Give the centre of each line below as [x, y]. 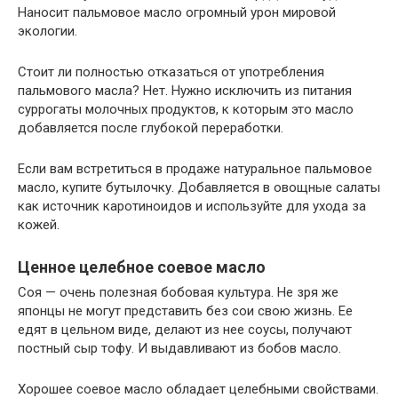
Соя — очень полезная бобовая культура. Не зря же [178, 292]
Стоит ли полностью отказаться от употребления [171, 72]
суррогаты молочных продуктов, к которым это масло [186, 109]
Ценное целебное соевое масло [142, 267]
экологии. [48, 31]
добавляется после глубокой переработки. [151, 128]
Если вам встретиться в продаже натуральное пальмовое [195, 169]
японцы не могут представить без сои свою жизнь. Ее [185, 311]
